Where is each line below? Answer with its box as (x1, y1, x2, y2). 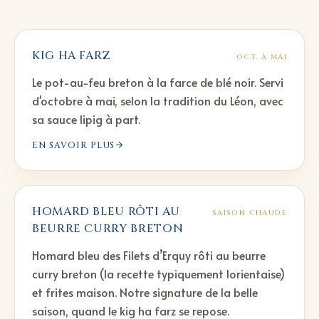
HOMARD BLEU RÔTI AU (32, 203, 180, 219)
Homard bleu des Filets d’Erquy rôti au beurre (32, 246, 266, 263)
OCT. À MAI (236, 51, 287, 62)
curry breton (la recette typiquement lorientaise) (32, 265, 285, 281)
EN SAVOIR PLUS (32, 139, 115, 151)
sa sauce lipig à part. (32, 110, 140, 127)
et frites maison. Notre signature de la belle (32, 283, 258, 300)
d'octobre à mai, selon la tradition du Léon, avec (32, 92, 283, 108)
